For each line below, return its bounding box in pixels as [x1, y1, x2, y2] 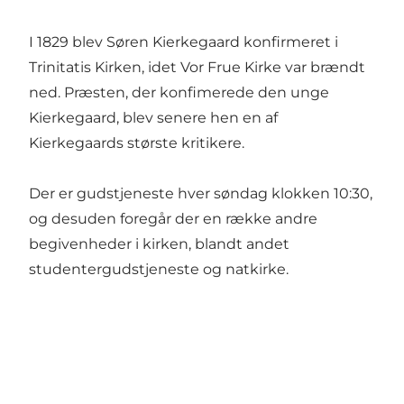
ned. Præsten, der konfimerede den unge [29, 84, 329, 102]
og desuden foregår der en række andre [29, 210, 317, 228]
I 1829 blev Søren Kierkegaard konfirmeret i [29, 33, 338, 51]
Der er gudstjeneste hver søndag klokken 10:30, [29, 185, 372, 203]
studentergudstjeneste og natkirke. [29, 261, 289, 279]
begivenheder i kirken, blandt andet [29, 235, 289, 253]
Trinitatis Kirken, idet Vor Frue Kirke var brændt [29, 59, 365, 77]
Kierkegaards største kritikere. [29, 134, 244, 152]
